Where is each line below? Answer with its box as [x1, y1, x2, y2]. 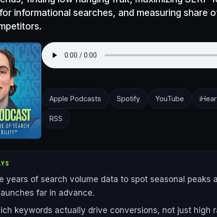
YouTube [155, 94, 184, 103]
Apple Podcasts [49, 94, 101, 103]
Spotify [117, 94, 140, 103]
